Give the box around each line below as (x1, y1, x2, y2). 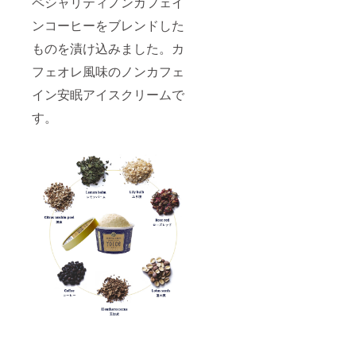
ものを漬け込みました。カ (32, 38, 184, 57)
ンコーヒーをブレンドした (32, 15, 184, 34)
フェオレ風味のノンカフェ (32, 61, 184, 80)
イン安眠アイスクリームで (32, 84, 184, 103)
